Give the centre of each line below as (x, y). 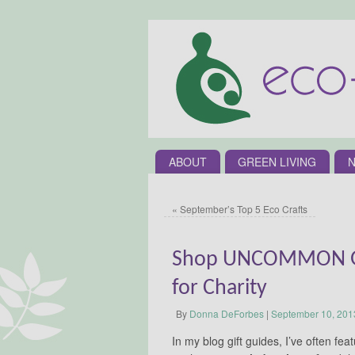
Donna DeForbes (227, 313)
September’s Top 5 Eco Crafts (242, 208)
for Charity (219, 288)
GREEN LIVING (277, 161)
